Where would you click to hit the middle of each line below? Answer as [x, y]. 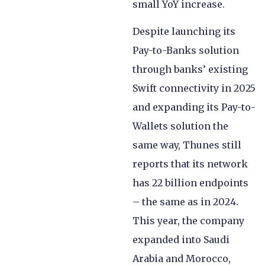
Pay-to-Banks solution [186, 51]
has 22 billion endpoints [190, 183]
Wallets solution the [180, 126]
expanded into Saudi [181, 240]
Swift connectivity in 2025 [194, 88]
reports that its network [190, 164]
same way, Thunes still [187, 145]
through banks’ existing [190, 70]
